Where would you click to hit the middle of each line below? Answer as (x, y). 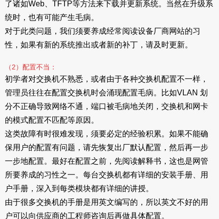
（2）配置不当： (31, 67)
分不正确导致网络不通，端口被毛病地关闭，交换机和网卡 (107, 106)
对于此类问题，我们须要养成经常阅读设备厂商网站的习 (103, 31)
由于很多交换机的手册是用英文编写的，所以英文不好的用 (107, 202)
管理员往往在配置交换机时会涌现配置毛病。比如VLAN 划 (106, 93)
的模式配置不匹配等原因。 (52, 120)
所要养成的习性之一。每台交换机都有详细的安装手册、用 (107, 175)
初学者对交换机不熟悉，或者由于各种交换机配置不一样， (107, 79)
